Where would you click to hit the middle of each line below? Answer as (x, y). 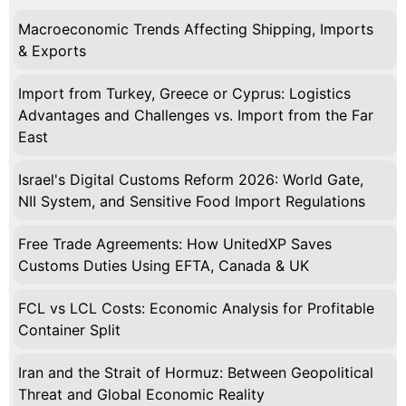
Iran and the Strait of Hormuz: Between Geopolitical (196, 372)
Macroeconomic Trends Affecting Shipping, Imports (196, 29)
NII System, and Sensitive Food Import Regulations (192, 201)
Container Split (69, 329)
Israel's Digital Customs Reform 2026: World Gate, (191, 179)
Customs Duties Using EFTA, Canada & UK (164, 265)
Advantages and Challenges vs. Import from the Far (196, 115)
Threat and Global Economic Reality (141, 394)
